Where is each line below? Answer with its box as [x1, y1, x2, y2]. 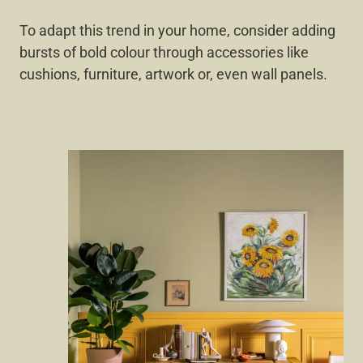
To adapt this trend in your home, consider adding [19, 22, 335, 40]
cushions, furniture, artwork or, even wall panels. [19, 66, 327, 83]
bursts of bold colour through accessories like [19, 44, 309, 62]
